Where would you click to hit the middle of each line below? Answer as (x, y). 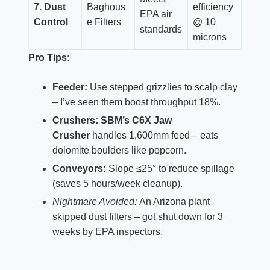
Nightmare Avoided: (94, 201)
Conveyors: (79, 168)
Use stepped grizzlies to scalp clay (162, 87)
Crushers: (75, 120)
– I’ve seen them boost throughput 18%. (136, 102)
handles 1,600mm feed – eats (154, 135)
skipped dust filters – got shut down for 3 (137, 216)
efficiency (213, 7)
